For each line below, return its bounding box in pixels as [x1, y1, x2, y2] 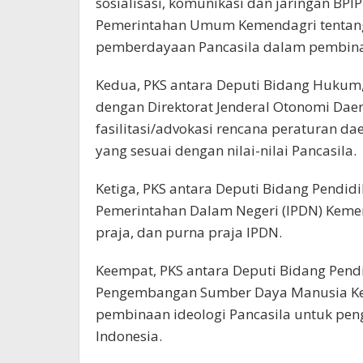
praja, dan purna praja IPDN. [96, 223, 282, 241]
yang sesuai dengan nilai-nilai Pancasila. [96, 141, 357, 160]
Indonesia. [96, 327, 162, 345]
